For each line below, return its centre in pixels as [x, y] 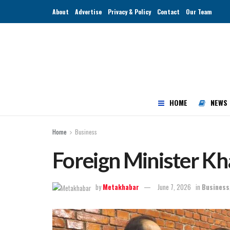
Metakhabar [121, 187]
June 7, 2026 [174, 187]
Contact [168, 12]
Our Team [199, 12]
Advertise [88, 12]
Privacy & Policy [129, 12]
